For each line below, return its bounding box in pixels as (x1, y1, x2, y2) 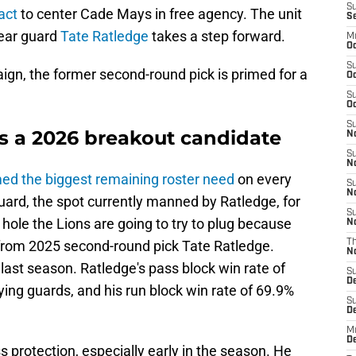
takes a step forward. (149, 28, 285, 45)
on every (234, 171, 292, 188)
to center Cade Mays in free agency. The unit (17, 6, 302, 23)
